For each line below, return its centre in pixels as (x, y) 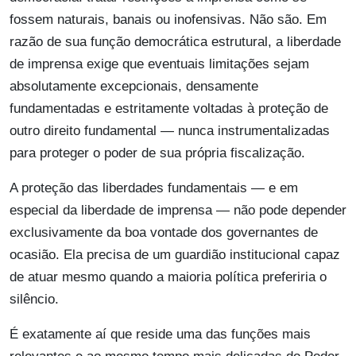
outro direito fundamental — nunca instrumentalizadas (170, 131)
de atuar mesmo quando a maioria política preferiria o (168, 277)
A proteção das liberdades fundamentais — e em (154, 188)
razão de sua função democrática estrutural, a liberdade (175, 42)
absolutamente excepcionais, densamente (134, 87)
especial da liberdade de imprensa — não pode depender (178, 211)
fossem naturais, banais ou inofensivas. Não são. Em (168, 20)
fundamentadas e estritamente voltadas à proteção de (169, 109)
